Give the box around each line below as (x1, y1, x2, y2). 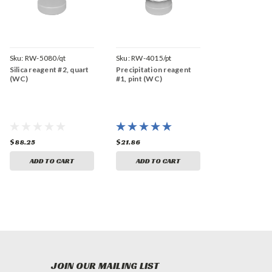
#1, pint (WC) (115, 74, 163, 84)
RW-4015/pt (131, 53, 172, 63)
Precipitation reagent (115, 65, 192, 75)
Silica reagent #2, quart (9, 65, 89, 75)
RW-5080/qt (24, 53, 66, 63)
